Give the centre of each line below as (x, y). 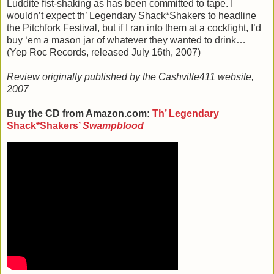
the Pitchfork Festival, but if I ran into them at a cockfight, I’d (134, 28)
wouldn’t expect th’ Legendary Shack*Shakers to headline (131, 16)
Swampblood (113, 126)
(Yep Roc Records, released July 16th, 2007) (104, 53)
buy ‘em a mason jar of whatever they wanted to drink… (126, 40)
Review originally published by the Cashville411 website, (130, 77)
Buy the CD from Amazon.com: (80, 114)
